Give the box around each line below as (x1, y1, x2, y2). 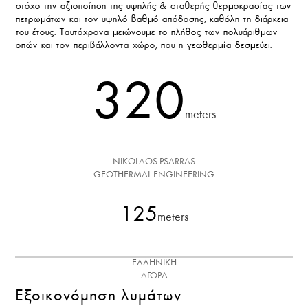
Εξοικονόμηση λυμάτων (15, 286, 182, 305)
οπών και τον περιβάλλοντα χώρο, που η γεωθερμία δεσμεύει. (15, 39, 272, 50)
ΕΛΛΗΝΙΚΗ (131, 257, 177, 268)
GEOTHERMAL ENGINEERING (93, 169, 214, 180)
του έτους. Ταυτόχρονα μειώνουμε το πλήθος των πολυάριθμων (15, 26, 278, 37)
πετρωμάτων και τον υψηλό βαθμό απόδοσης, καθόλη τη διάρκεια (15, 13, 289, 24)
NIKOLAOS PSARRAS (113, 156, 195, 167)
